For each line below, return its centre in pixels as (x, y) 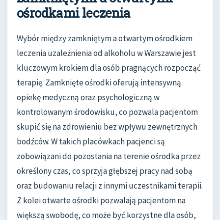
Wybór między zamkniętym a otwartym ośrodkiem (105, 39)
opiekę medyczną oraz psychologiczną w (88, 97)
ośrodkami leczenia (74, 13)
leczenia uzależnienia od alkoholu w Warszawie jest (106, 53)
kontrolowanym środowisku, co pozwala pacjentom (107, 112)
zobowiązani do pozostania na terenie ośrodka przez (109, 156)
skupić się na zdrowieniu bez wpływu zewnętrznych (107, 127)
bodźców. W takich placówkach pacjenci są (91, 142)
